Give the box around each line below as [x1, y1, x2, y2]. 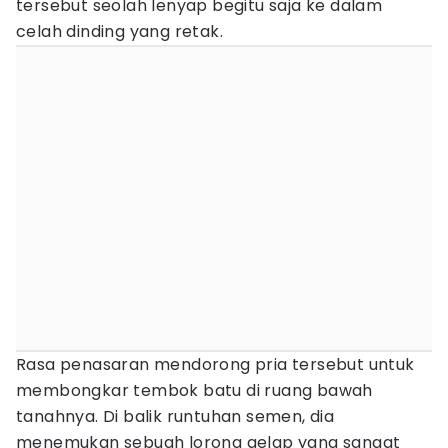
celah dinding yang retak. [16, 20, 223, 43]
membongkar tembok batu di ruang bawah [16, 379, 373, 402]
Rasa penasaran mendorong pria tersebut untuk [16, 353, 415, 376]
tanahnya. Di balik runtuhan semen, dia [16, 405, 335, 428]
